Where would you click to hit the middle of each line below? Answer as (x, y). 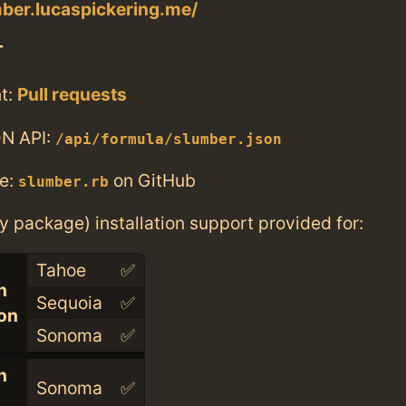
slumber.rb (63, 182)
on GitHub (152, 180)
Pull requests (72, 95)
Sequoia (69, 303)
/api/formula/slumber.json (169, 139)
